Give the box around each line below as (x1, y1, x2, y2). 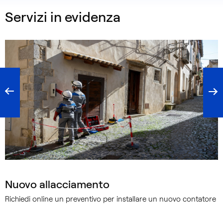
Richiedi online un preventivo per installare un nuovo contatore (5, 195, 216, 204)
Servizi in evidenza (5, 8, 120, 26)
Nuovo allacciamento (5, 178, 110, 192)
